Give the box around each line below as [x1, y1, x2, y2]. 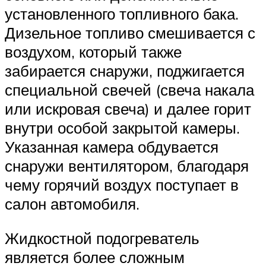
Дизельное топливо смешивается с [5, 23, 255, 43]
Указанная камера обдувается [5, 137, 218, 157]
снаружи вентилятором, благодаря [5, 156, 249, 176]
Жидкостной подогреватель [5, 228, 199, 248]
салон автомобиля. [5, 194, 140, 214]
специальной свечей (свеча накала [5, 80, 254, 100]
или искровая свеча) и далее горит [5, 99, 251, 119]
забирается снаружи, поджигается [5, 61, 245, 81]
